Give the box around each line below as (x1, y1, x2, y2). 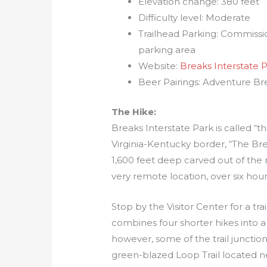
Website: (138, 60, 181, 72)
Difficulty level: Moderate (138, 12, 251, 24)
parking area (138, 44, 196, 56)
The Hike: (111, 105, 157, 117)
